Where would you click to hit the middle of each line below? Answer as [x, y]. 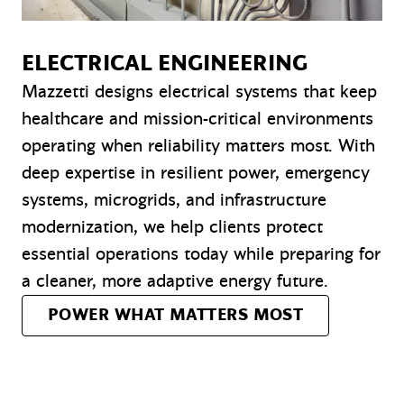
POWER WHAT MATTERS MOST [176, 316]
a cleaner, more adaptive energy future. [175, 281]
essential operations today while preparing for [201, 254]
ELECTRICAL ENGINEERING [165, 64]
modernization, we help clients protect [172, 227]
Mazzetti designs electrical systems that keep [199, 92]
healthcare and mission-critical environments [197, 119]
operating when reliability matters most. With [198, 146]
